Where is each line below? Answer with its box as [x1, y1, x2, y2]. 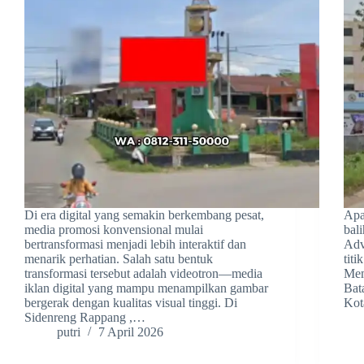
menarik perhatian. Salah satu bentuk [24, 252, 213, 266]
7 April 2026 [98, 325, 163, 340]
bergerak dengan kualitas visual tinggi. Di [24, 296, 237, 310]
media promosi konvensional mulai [24, 223, 203, 237]
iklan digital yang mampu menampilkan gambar [24, 281, 268, 296]
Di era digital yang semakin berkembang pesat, [24, 208, 264, 223]
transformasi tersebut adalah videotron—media [24, 266, 262, 281]
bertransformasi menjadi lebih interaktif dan [24, 237, 246, 252]
